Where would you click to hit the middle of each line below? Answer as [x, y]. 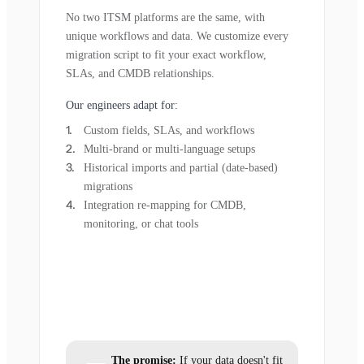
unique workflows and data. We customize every [177, 36]
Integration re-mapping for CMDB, [165, 205]
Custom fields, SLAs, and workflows [169, 130]
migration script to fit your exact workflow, [166, 55]
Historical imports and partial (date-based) [181, 168]
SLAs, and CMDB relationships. [140, 74]
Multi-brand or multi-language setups [169, 149]
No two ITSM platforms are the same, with [165, 17]
